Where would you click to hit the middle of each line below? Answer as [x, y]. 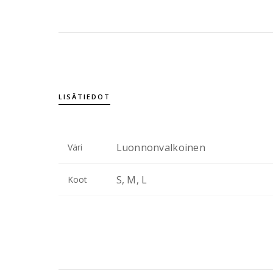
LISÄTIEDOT [84, 96]
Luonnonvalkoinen [161, 147]
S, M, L [132, 179]
